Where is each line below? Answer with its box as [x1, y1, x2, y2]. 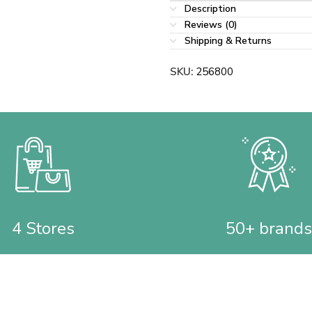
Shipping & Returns [185, 34, 272, 47]
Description [185, 2, 236, 15]
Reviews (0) [185, 18, 237, 31]
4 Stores [12, 217, 75, 240]
